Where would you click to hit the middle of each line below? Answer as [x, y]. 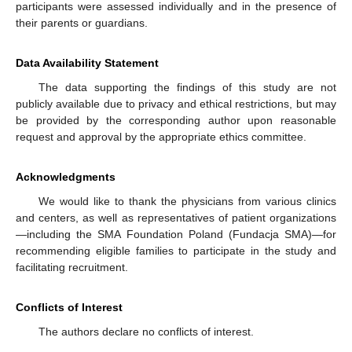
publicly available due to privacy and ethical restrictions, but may [176, 104]
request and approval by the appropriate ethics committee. [161, 137]
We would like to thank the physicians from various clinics [187, 202]
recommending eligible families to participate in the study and [176, 251]
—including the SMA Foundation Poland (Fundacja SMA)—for [176, 235]
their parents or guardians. [82, 23]
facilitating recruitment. [72, 268]
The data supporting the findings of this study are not [187, 88]
